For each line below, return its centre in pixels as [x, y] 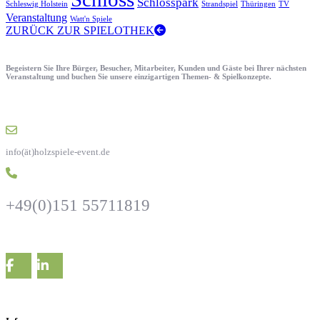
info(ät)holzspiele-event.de [58, 151]
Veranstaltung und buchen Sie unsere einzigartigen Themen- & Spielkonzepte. [139, 76]
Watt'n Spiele [91, 19]
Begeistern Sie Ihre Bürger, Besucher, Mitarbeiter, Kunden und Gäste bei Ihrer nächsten [156, 67]
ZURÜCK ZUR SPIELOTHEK [80, 30]
